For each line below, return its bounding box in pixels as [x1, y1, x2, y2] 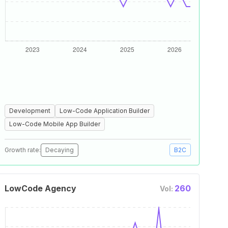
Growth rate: [5, 146, 41, 154]
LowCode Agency [5, 183, 76, 193]
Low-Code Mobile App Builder [9, 120, 100, 128]
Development [9, 107, 50, 115]
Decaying [45, 146, 74, 154]
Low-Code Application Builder [60, 107, 150, 115]
